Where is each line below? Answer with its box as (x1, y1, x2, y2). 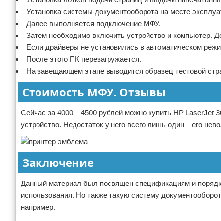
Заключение (22, 155, 94, 170)
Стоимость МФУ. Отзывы (22, 84, 166, 99)
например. (21, 203, 55, 211)
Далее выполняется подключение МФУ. (26, 19, 161, 28)
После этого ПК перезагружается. (26, 55, 141, 63)
